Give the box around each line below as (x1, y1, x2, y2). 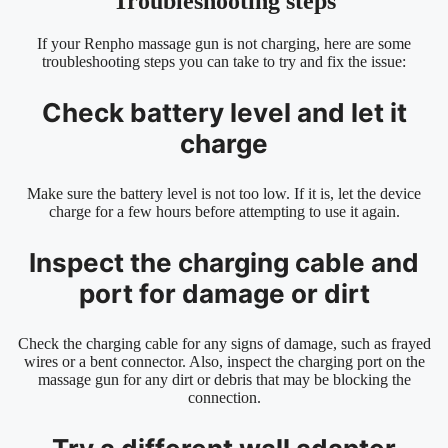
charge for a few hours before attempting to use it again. (48, 203, 400, 221)
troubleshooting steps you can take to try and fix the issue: (42, 53, 406, 71)
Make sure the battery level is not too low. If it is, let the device (27, 185, 421, 203)
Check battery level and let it (41, 97, 407, 129)
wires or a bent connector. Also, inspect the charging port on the (23, 353, 425, 371)
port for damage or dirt (78, 278, 370, 310)
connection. (187, 389, 261, 407)
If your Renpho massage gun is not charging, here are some (37, 35, 411, 53)
